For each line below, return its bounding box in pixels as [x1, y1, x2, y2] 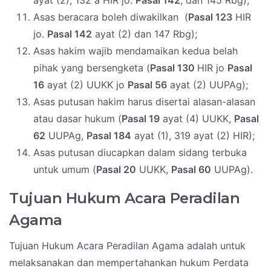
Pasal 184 [87, 129, 131, 142]
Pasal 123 [188, 11, 232, 24]
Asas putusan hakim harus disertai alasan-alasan [33, 96, 255, 108]
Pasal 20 [96, 163, 136, 176]
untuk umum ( [33, 163, 96, 176]
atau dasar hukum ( [33, 113, 122, 125]
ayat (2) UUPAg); [167, 79, 248, 91]
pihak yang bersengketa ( [33, 62, 150, 74]
